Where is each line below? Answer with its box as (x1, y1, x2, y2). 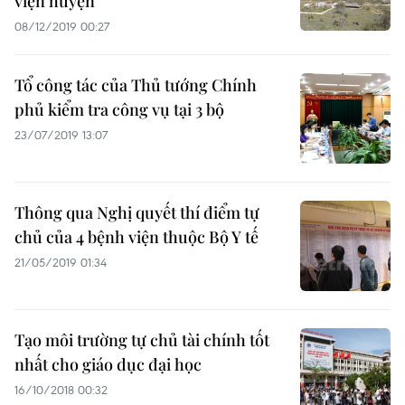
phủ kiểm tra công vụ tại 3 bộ (14, 99, 224, 120)
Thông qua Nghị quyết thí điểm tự (14, 202, 259, 223)
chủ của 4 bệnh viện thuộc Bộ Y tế (14, 226, 259, 248)
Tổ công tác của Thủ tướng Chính (14, 74, 257, 96)
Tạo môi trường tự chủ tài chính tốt (14, 329, 269, 351)
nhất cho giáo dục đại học (14, 353, 202, 375)
